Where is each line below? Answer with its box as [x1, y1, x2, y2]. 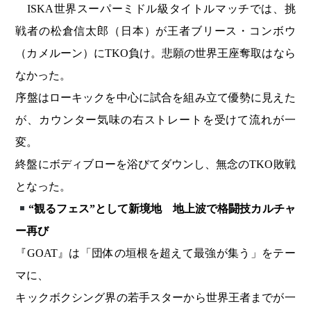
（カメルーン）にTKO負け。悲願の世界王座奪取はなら [15, 47, 296, 60]
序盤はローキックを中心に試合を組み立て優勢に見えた [15, 92, 296, 104]
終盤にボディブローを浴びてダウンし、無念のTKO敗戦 [15, 158, 296, 171]
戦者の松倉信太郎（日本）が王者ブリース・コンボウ [15, 25, 296, 37]
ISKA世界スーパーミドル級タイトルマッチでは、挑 [15, 3, 296, 15]
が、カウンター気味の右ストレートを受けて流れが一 [15, 114, 296, 126]
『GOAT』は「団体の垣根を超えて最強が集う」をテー [15, 247, 296, 260]
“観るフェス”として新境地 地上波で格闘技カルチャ [28, 203, 296, 215]
